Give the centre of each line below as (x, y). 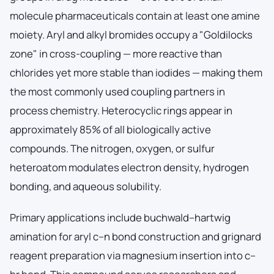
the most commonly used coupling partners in (117, 91)
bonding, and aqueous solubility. (86, 186)
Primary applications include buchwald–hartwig (120, 217)
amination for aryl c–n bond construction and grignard (135, 236)
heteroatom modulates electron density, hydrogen (129, 167)
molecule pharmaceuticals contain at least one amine (135, 15)
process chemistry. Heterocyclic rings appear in (121, 110)
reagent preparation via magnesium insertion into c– (133, 255)
